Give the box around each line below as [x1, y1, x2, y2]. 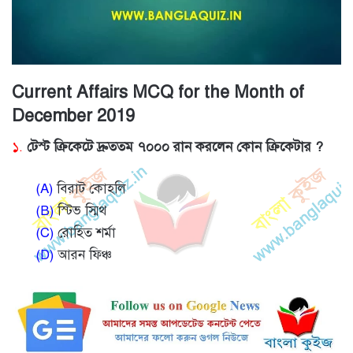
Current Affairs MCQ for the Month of [12, 81, 304, 103]
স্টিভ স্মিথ [54, 203, 106, 220]
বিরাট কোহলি [53, 180, 126, 198]
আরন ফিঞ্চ [54, 247, 112, 264]
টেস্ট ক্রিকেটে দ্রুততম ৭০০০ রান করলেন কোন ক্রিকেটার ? [27, 139, 323, 156]
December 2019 [12, 105, 135, 127]
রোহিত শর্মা [54, 225, 116, 242]
